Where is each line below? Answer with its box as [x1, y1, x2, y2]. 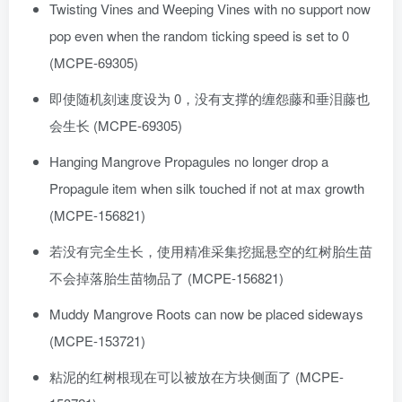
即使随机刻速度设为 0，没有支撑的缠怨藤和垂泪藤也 [49, 89, 370, 109]
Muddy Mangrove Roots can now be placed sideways [49, 304, 363, 324]
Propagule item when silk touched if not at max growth [49, 179, 364, 198]
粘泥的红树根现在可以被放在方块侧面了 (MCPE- [49, 367, 344, 387]
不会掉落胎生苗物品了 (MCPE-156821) [49, 268, 284, 288]
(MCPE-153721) [49, 331, 145, 351]
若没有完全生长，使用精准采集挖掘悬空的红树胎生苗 [49, 241, 372, 261]
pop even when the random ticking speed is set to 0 [49, 26, 349, 46]
